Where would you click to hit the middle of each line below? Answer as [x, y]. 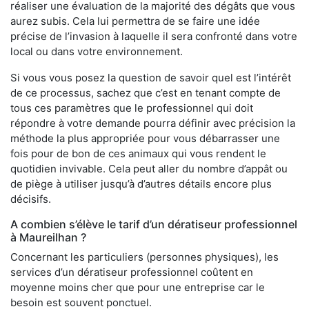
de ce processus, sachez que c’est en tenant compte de [146, 93]
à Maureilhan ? [48, 238]
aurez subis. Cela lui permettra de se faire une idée [135, 21]
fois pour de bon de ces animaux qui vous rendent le [138, 154]
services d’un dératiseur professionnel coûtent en [132, 272]
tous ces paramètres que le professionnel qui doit [132, 108]
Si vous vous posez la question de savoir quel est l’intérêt [151, 78]
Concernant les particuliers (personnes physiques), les [144, 257]
